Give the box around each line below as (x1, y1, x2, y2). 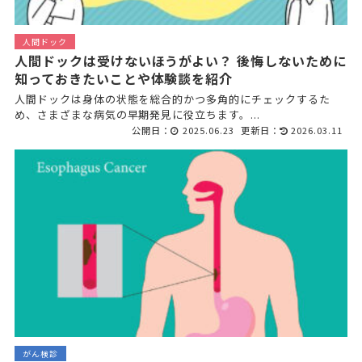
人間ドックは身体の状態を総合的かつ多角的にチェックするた (14, 90, 330, 107)
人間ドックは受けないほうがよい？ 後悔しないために (14, 50, 347, 70)
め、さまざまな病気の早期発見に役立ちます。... (14, 106, 260, 122)
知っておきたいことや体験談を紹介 (14, 68, 234, 88)
